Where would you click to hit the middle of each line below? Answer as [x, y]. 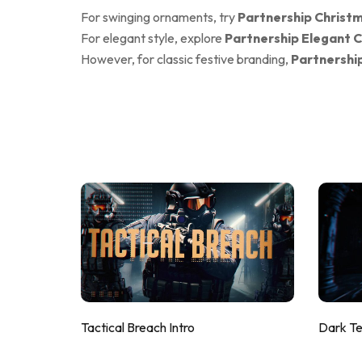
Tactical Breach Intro [138, 327]
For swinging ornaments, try [159, 17]
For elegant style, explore [153, 38]
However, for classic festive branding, [186, 59]
